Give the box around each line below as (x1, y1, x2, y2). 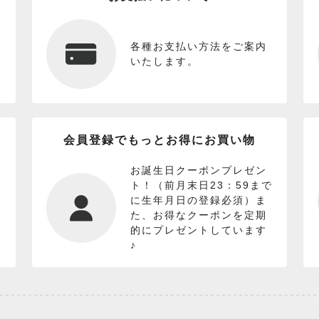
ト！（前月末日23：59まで (130, 179, 273, 192)
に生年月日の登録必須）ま (130, 194, 267, 206)
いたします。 (130, 56, 199, 68)
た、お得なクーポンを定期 (130, 209, 267, 221)
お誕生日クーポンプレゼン (130, 164, 267, 177)
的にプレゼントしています (130, 224, 267, 236)
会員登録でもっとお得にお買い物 (63, 134, 256, 147)
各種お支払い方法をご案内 (130, 41, 267, 53)
